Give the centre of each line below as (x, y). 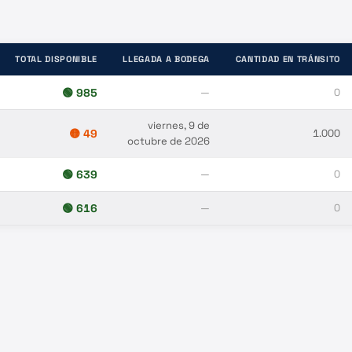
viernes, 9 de (179, 125)
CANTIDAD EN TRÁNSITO (288, 59)
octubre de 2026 (169, 141)
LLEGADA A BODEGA (166, 59)
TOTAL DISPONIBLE (56, 59)
